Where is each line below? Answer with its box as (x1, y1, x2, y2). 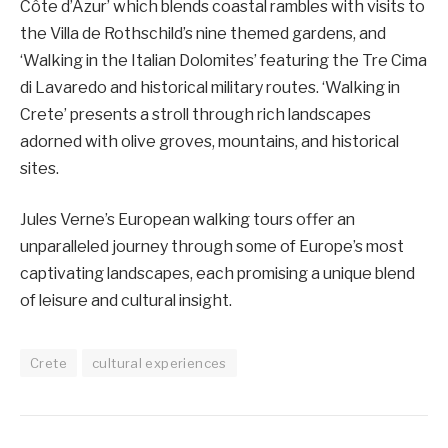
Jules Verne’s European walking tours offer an (20, 210, 355, 230)
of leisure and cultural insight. (20, 291, 232, 311)
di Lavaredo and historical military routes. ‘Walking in (20, 77, 400, 97)
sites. (20, 158, 59, 178)
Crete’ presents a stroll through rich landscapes (20, 104, 371, 124)
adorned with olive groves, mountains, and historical (20, 131, 399, 151)
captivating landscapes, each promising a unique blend (20, 264, 415, 284)
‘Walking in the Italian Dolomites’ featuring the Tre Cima (20, 50, 427, 70)
